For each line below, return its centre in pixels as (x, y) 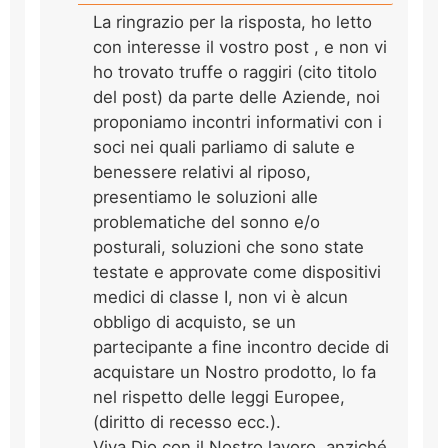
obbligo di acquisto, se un (194, 321)
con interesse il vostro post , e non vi (240, 46)
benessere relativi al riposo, (202, 171)
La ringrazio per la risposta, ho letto (232, 21)
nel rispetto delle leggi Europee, (219, 396)
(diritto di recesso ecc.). (187, 421)
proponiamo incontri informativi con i (237, 121)
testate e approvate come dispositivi (237, 271)
